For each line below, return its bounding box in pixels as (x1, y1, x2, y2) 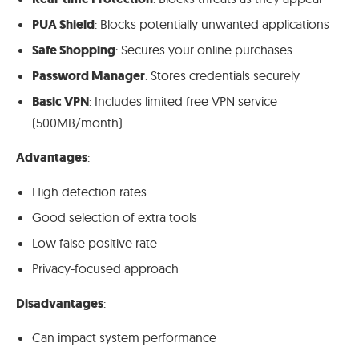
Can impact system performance (32, 329, 216, 345)
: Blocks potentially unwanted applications (95, 15, 329, 32)
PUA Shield (32, 15, 95, 33)
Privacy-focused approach (32, 260, 179, 276)
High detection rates (32, 183, 147, 200)
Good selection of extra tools (32, 208, 197, 225)
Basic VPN (32, 92, 89, 110)
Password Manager (32, 67, 145, 84)
